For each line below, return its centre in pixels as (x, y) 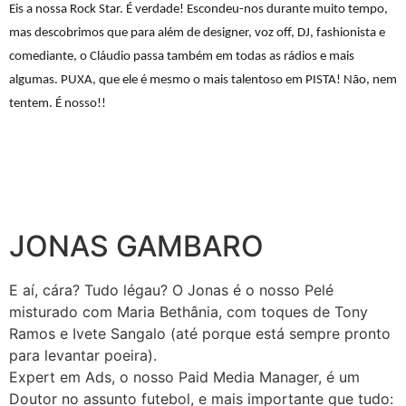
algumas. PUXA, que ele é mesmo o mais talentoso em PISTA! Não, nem (203, 80)
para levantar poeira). (83, 355)
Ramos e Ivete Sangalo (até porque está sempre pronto (200, 333)
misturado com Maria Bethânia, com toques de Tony (188, 311)
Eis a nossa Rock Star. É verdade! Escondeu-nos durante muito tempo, (198, 9)
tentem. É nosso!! (58, 103)
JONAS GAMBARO (136, 246)
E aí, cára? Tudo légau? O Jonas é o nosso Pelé (171, 290)
